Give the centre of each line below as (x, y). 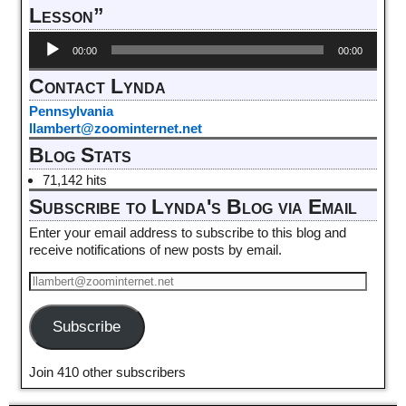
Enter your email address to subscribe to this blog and (187, 232)
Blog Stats (80, 156)
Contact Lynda (97, 86)
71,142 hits (74, 180)
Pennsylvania (71, 111)
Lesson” (66, 15)
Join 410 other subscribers (107, 372)
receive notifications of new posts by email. (155, 249)
